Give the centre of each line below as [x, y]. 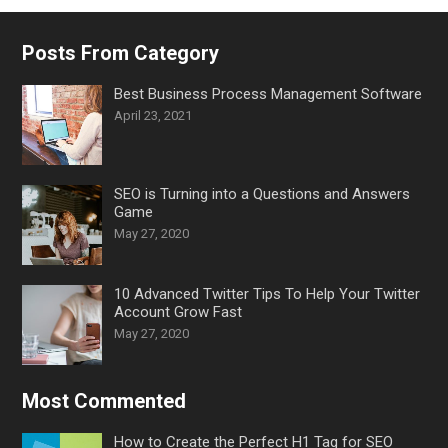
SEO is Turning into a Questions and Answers [261, 194]
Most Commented [103, 401]
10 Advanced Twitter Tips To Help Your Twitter [266, 294]
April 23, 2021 [152, 115]
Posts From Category [120, 53]
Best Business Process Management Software [267, 94]
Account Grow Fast [177, 312]
